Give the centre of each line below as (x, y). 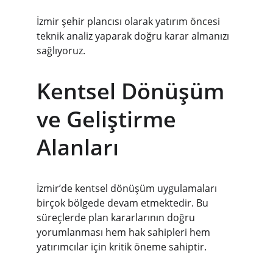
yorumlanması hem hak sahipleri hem (125, 232)
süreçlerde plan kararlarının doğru (117, 218)
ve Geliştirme (109, 119)
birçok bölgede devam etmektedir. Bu (124, 203)
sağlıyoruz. (61, 51)
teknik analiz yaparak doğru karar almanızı (134, 36)
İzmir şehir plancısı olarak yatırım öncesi (129, 21)
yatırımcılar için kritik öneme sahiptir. (122, 247)
